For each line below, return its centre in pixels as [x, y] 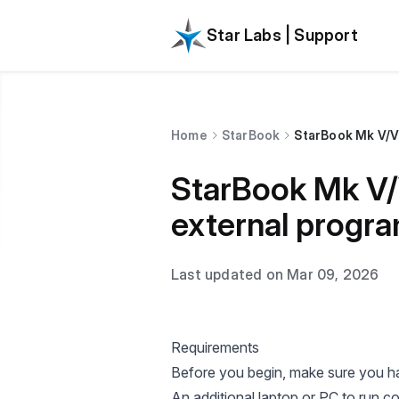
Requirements [215, 347]
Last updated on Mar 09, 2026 [275, 274]
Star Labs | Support [282, 35]
